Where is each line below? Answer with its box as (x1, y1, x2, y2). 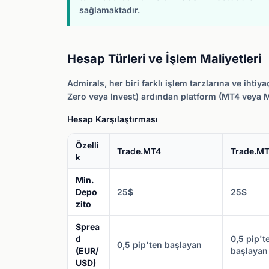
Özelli (76, 140, 99, 150)
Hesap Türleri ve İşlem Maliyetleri (67, 52, 261, 66)
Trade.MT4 (117, 146, 161, 156)
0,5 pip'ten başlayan (117, 240, 202, 250)
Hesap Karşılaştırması (67, 114, 158, 124)
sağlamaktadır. (79, 5, 140, 15)
